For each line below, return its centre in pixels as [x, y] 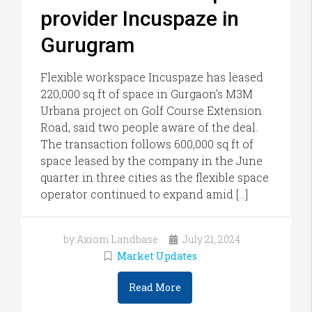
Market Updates [157, 256]
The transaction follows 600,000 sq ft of [147, 144]
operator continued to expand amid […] [144, 194]
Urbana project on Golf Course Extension [151, 111]
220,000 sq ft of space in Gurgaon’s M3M [147, 94]
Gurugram [87, 45]
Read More [155, 288]
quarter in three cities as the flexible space [155, 178]
